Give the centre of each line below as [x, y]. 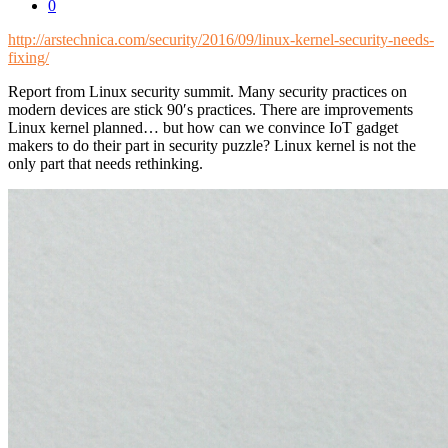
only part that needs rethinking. [105, 163]
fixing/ [28, 57]
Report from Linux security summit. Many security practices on [207, 91]
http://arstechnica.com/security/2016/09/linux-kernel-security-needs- [221, 39]
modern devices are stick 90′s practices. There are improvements [210, 109]
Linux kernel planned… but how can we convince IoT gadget [203, 127]
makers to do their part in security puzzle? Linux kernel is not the [212, 145]
